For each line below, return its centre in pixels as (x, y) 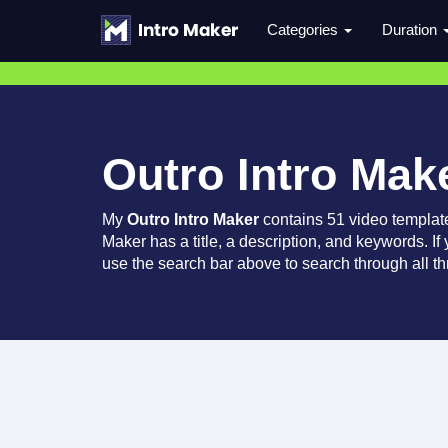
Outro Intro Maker (193, 219)
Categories (304, 29)
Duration (411, 29)
